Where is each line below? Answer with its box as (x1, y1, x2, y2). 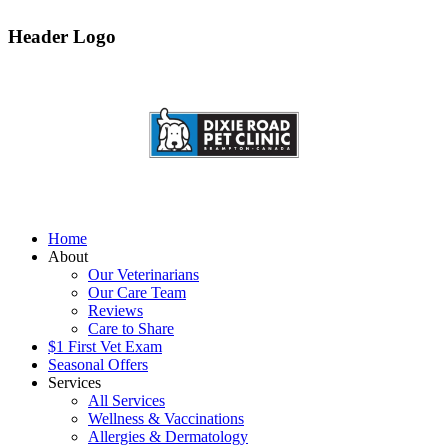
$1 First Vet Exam (48, 337, 162, 355)
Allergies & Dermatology (88, 427, 248, 445)
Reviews (88, 301, 143, 319)
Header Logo (8, 26, 116, 48)
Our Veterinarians (88, 265, 199, 283)
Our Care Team (88, 283, 186, 301)
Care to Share (88, 319, 174, 337)
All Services (88, 391, 165, 409)
